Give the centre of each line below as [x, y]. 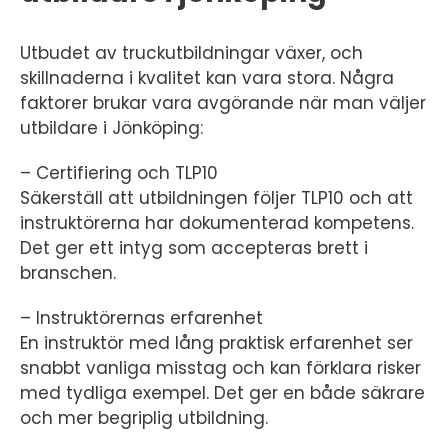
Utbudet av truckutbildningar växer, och [191, 53]
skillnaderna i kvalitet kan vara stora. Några [207, 78]
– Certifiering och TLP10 [119, 173]
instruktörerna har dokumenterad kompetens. [217, 223]
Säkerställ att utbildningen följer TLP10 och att [216, 198]
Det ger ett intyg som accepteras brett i [194, 248]
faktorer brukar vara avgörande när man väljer [223, 103]
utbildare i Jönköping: [111, 128]
